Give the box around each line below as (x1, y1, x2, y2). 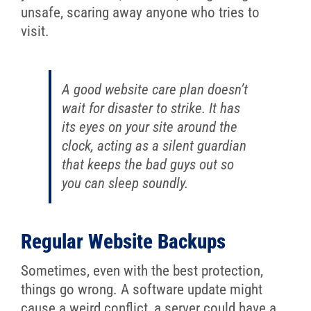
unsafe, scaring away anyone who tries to (20, 4, 260, 22)
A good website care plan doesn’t (61, 81, 248, 98)
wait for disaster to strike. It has (61, 99, 240, 117)
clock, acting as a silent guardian (61, 137, 246, 154)
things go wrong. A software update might (20, 281, 262, 299)
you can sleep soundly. (61, 174, 188, 192)
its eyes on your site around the (61, 118, 237, 135)
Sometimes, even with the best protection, (20, 262, 263, 280)
